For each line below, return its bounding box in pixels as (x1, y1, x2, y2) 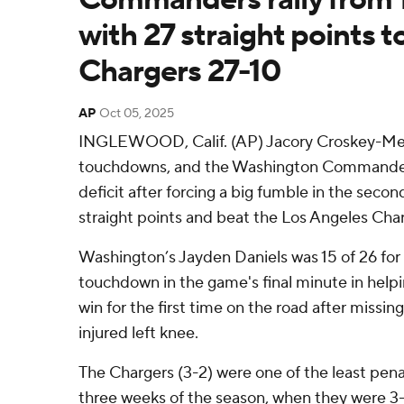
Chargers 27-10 (78, 52, 280, 91)
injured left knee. (78, 323, 198, 344)
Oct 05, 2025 (99, 106, 174, 122)
